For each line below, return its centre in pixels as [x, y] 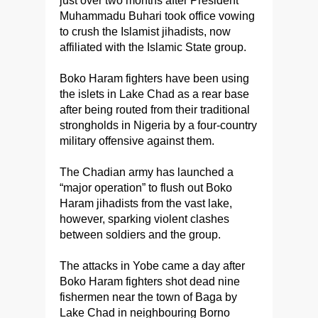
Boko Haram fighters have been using [154, 78]
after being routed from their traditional [155, 110]
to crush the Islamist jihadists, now [145, 32]
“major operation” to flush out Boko [146, 188]
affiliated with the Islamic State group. [153, 47]
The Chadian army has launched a [147, 172]
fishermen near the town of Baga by [148, 297]
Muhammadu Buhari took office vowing [157, 16]
